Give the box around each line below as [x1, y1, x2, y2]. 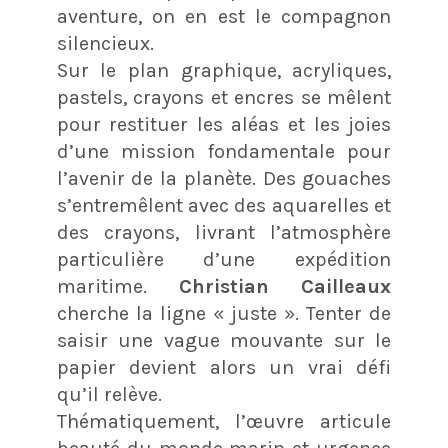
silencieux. [56, 32, 154, 56]
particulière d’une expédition [56, 248, 392, 272]
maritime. [56, 275, 179, 299]
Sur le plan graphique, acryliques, [56, 59, 392, 83]
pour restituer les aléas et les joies [56, 113, 392, 137]
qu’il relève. [56, 383, 162, 407]
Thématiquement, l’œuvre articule [56, 410, 392, 434]
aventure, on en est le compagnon [56, 5, 392, 29]
